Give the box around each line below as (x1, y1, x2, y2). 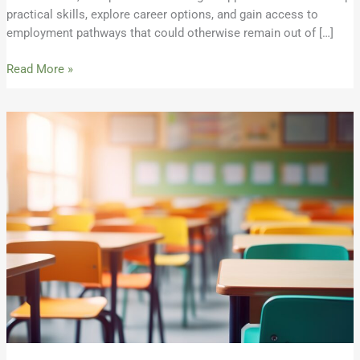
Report (5, 204, 41, 219)
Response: (5, 112, 62, 127)
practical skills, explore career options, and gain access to (6, 7, 318, 22)
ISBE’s (5, 130, 39, 145)
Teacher (5, 167, 48, 182)
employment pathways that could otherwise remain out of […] (6, 26, 333, 41)
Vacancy (5, 186, 51, 201)
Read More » (6, 62, 73, 76)
